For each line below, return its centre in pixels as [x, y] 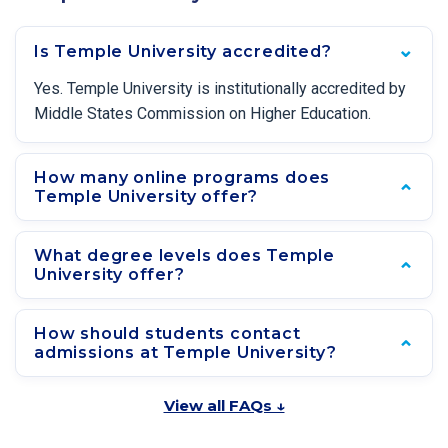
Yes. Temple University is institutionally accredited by [220, 88]
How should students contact [167, 333]
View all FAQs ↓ [224, 405]
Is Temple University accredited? [183, 51]
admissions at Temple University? [185, 352]
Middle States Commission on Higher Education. [202, 113]
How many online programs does [182, 177]
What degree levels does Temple [184, 255]
